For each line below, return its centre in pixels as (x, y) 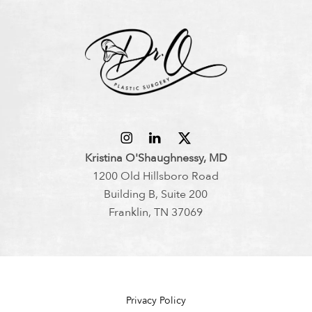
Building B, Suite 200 (156, 195)
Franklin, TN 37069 (156, 213)
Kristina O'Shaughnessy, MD (156, 158)
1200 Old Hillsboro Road (156, 177)
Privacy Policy (156, 301)
